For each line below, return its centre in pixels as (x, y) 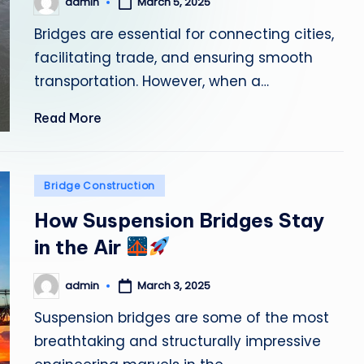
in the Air (80, 247)
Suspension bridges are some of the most (182, 317)
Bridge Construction (100, 185)
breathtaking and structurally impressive (178, 341)
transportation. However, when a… (152, 81)
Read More (68, 117)
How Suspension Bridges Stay (180, 220)
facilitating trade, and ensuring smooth (174, 57)
